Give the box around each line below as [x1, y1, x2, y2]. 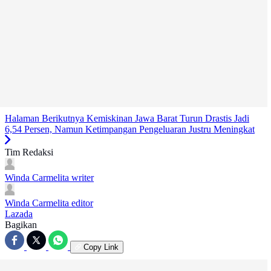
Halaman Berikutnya [5, 113, 84, 124]
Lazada [5, 209, 33, 220]
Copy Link [83, 243, 119, 252]
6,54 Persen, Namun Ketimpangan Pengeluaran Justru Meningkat [5, 124, 255, 135]
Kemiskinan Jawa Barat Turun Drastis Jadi [87, 113, 249, 124]
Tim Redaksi [5, 147, 53, 158]
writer [71, 172, 94, 183]
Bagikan [5, 220, 37, 230]
